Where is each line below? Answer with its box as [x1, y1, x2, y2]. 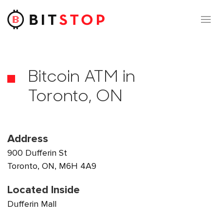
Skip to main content [22, 23, 91, 33]
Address [7, 132, 48, 145]
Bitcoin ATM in [28, 70, 136, 86]
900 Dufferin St [7, 147, 67, 158]
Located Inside [7, 183, 80, 197]
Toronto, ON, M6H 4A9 [7, 161, 96, 171]
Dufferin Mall [7, 199, 56, 209]
